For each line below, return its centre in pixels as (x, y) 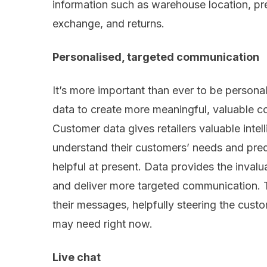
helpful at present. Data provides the (144, 167)
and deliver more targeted (117, 186)
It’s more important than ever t (126, 91)
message (97, 205)
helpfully (155, 205)
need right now (113, 224)
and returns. (137, 24)
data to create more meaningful (130, 110)
